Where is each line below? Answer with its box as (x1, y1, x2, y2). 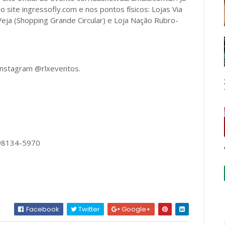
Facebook (25, 204, 60, 214)
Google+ (120, 204, 151, 214)
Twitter (77, 204, 100, 214)
